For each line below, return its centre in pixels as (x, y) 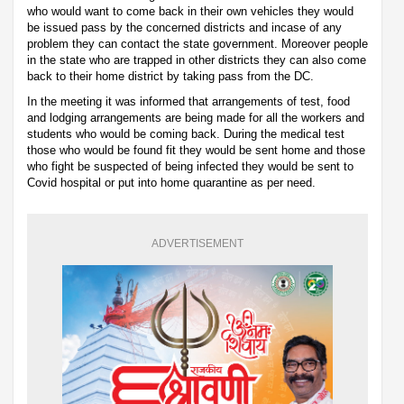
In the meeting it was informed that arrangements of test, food (188, 101)
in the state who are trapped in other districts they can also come (197, 60)
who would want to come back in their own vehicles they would (190, 11)
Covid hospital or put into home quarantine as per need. (171, 182)
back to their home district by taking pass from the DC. (170, 76)
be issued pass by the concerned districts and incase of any (184, 27)
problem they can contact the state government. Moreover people (197, 43)
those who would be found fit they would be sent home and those (196, 150)
